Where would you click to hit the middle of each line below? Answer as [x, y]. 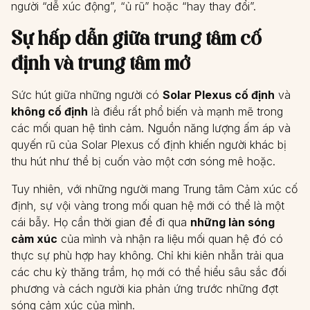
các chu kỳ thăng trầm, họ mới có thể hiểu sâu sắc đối [149, 272]
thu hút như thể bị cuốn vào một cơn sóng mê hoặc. [143, 161]
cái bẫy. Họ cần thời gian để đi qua [101, 222]
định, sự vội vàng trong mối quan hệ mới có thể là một [148, 206]
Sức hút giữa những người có [87, 95]
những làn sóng [232, 222]
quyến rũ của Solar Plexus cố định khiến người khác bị [149, 145]
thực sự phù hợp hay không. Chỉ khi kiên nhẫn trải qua [147, 255]
